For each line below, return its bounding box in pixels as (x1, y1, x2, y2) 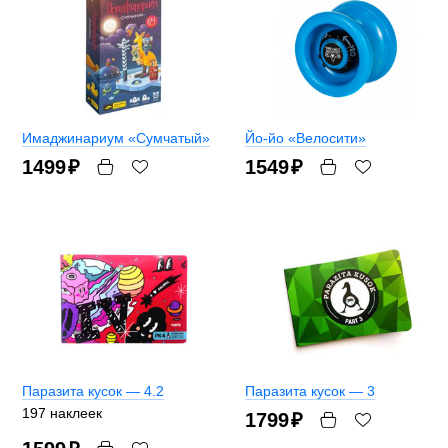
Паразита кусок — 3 (245, 383, 375, 400)
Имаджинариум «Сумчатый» (22, 130, 210, 147)
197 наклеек (22, 405, 102, 422)
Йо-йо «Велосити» (245, 130, 366, 147)
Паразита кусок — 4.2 (22, 383, 164, 400)
